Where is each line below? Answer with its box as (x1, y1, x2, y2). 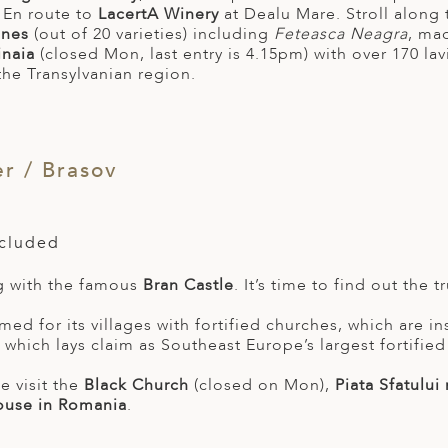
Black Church (84, 374, 189, 397)
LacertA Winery (98, 3, 224, 26)
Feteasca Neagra (274, 23, 408, 46)
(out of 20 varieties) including (34, 23, 274, 46)
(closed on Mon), (189, 374, 335, 397)
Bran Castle (143, 274, 234, 297)
